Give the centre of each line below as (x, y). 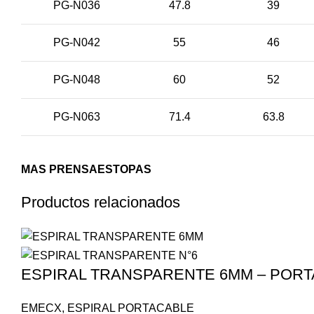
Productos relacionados (101, 202)
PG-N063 (77, 117)
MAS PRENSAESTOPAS (86, 169)
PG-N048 (77, 80)
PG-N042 (77, 42)
